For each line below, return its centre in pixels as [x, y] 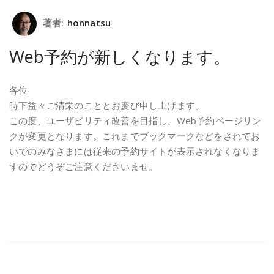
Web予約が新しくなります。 [120, 57]
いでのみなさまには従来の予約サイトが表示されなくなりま [135, 151]
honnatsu [89, 23]
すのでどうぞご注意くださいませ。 [84, 167]
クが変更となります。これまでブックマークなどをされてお [135, 136]
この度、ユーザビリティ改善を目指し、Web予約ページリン [135, 121]
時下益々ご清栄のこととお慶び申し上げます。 [107, 106]
